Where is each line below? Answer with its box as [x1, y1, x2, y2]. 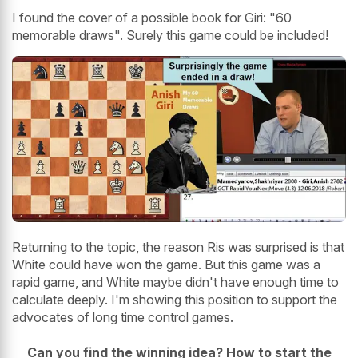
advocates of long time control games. [12, 308, 233, 325]
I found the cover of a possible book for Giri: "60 [12, 10, 292, 26]
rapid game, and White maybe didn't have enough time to [12, 273, 339, 290]
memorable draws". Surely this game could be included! [12, 27, 328, 44]
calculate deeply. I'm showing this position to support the [12, 291, 337, 308]
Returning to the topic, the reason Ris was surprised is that [12, 238, 344, 255]
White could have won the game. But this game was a [12, 256, 320, 272]
